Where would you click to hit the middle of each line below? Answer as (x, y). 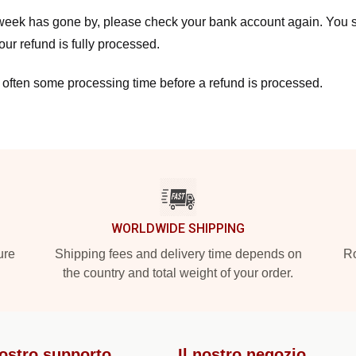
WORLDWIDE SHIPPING (178, 229)
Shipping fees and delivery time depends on (178, 254)
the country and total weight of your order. (178, 273)
